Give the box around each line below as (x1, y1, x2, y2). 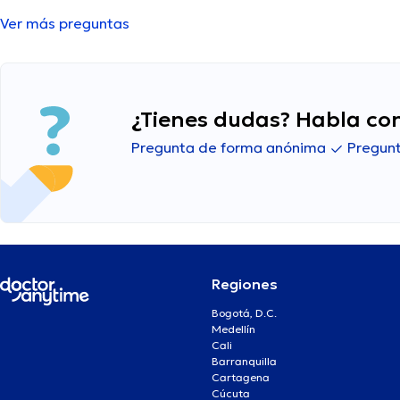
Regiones (212, 275, 278, 294)
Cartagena (212, 371, 270, 385)
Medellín (212, 322, 255, 337)
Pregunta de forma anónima (131, 138, 329, 157)
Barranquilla (212, 354, 277, 369)
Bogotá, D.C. (212, 306, 277, 321)
